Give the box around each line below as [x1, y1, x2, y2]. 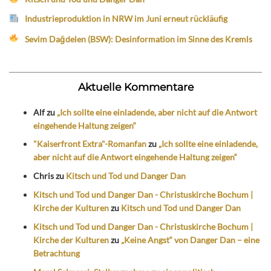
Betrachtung [33, 247, 80, 258]
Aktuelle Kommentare [77, 80, 194, 93]
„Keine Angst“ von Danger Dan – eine [121, 234, 260, 245]
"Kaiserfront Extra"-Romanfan [33, 139, 146, 149]
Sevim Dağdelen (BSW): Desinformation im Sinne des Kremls [25, 33, 253, 44]
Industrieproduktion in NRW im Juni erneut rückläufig [25, 13, 228, 24]
